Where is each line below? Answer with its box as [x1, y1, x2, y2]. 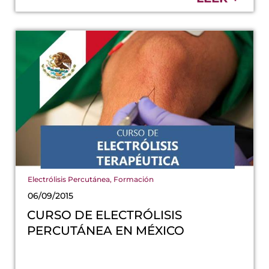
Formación [113, 174, 154, 184]
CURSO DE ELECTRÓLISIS [27, 207, 183, 222]
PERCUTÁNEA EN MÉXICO [27, 223, 185, 238]
